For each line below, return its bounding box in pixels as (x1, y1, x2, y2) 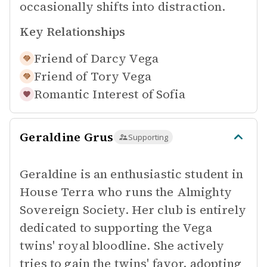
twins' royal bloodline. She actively (20, 237, 225, 254)
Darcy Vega (90, 50, 159, 67)
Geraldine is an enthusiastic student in (20, 166, 243, 182)
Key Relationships (20, 23, 125, 40)
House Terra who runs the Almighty (20, 184, 232, 200)
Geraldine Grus (20, 129, 114, 145)
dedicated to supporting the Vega (20, 219, 212, 236)
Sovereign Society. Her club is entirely (20, 201, 246, 218)
